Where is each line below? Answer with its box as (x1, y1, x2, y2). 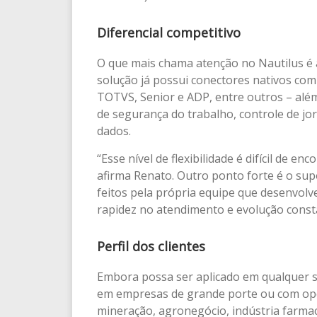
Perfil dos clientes (97, 237, 205, 255)
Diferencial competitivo (97, 24, 241, 42)
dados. (97, 123, 137, 139)
